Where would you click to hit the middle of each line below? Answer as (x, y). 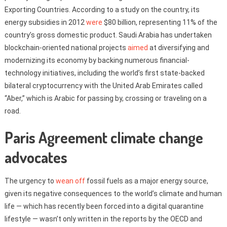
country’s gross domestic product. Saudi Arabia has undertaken (108, 35)
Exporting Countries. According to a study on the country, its (102, 9)
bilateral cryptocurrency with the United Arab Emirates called (103, 85)
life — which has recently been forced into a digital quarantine (104, 206)
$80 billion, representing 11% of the (160, 22)
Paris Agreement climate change (104, 137)
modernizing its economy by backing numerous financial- (97, 60)
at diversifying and (178, 47)
